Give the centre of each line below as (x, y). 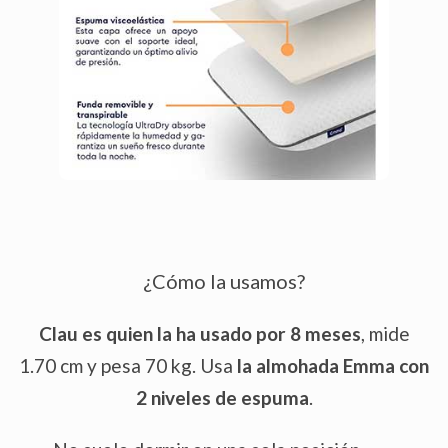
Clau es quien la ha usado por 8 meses (199, 334)
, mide (385, 334)
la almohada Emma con (331, 366)
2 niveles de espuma (222, 398)
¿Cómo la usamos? (224, 281)
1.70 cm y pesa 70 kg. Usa (126, 366)
